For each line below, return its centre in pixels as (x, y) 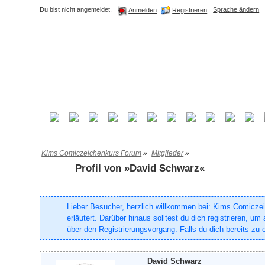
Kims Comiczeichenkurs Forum (92, 153)
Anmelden (143, 10)
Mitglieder (168, 153)
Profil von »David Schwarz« (140, 168)
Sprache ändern (236, 9)
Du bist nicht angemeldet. (76, 9)
